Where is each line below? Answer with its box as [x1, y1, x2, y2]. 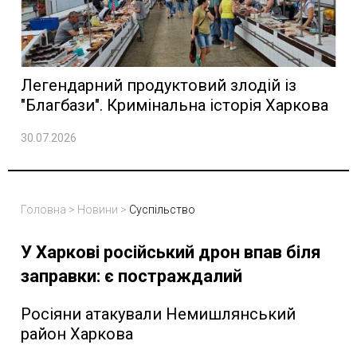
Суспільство [129, 203, 195, 217]
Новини [77, 203, 118, 217]
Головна [21, 203, 66, 217]
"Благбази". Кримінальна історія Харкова [21, 96, 328, 116]
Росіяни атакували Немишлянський [21, 304, 296, 324]
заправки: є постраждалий [21, 266, 242, 287]
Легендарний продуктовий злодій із [21, 76, 296, 96]
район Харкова [21, 324, 133, 344]
